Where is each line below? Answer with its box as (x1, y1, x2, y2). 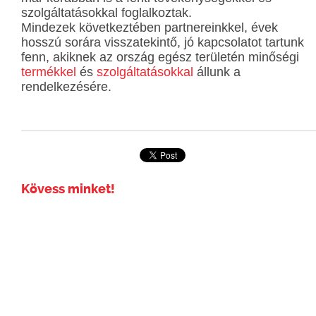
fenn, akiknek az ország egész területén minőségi (21, 50, 299, 65)
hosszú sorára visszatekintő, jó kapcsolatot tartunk (21, 35, 304, 50)
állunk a (193, 65, 241, 80)
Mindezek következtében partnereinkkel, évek (21, 20, 278, 35)
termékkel (21, 65, 76, 80)
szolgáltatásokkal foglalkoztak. (21, 6, 192, 20)
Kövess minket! (21, 181, 115, 197)
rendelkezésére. (21, 80, 111, 95)
